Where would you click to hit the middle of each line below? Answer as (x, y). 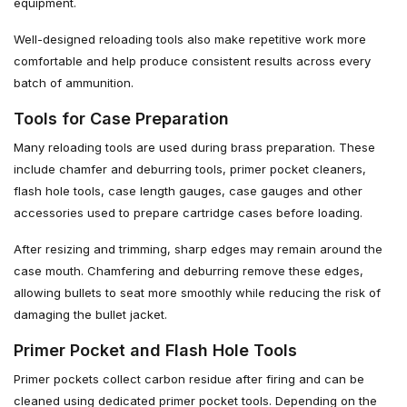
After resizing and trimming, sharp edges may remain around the (198, 248)
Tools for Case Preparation (121, 118)
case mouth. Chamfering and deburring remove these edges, (189, 270)
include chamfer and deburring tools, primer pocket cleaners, (190, 169)
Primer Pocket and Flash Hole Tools (155, 350)
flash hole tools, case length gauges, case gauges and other (188, 190)
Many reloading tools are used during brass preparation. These (194, 147)
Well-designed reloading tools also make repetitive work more (190, 39)
